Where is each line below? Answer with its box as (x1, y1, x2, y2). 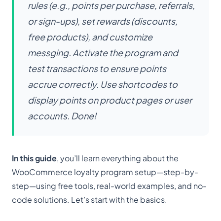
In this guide (12, 153, 57, 164)
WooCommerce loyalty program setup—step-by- (12, 167, 198, 178)
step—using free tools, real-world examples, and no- (12, 181, 207, 191)
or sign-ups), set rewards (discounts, (28, 15, 178, 27)
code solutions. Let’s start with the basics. (12, 194, 167, 205)
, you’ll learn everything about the (57, 153, 179, 164)
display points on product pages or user (28, 94, 192, 106)
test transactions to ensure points (28, 63, 166, 74)
